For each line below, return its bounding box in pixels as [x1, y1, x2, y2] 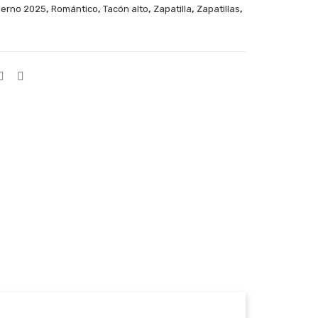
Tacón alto [102, 4, 148, 15]
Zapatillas [196, 4, 240, 15]
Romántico [50, 4, 98, 15]
